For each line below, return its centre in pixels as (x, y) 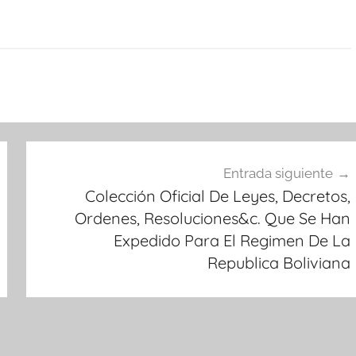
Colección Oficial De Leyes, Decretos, (217, 195)
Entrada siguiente (278, 173)
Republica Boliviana (279, 262)
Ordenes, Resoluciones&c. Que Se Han (212, 218)
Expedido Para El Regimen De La (232, 240)
